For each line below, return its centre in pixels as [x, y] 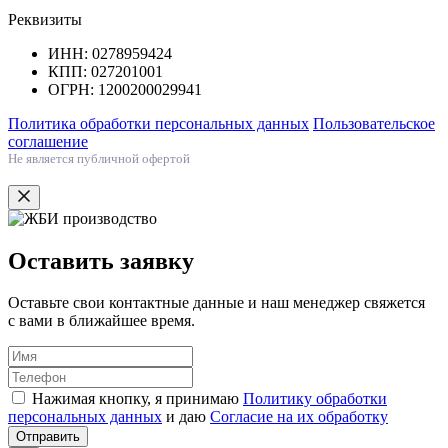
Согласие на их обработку [299, 417]
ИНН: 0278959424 [110, 53]
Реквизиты [45, 19]
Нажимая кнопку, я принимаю [137, 399]
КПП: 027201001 [105, 71]
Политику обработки [315, 399]
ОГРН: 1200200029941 [125, 89]
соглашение [48, 141]
